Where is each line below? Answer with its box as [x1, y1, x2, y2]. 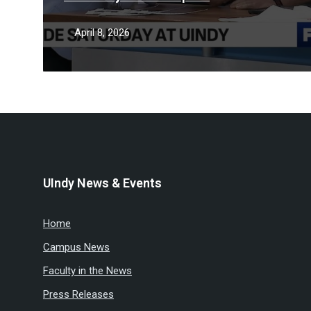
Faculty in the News [43, 264, 132, 277]
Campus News [43, 241, 110, 253]
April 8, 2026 [74, 26, 130, 39]
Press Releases [43, 288, 114, 301]
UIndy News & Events [43, 176, 162, 190]
